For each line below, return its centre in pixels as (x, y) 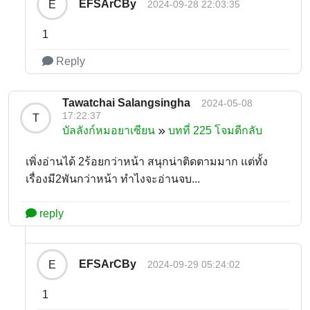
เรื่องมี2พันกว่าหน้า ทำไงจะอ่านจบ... (113, 179)
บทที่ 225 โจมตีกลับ (215, 131)
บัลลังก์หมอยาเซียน (109, 131)
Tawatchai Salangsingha (126, 103)
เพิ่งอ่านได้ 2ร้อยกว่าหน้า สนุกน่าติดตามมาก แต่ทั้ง (147, 162)
